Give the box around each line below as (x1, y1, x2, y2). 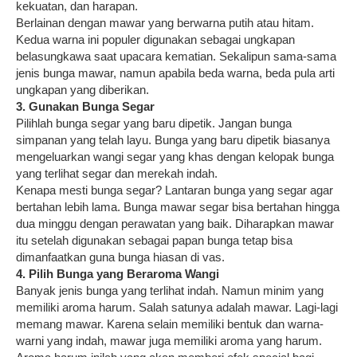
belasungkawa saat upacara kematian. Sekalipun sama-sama (16, 49, 336, 63)
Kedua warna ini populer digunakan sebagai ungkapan (16, 32, 295, 46)
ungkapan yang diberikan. (16, 82, 149, 96)
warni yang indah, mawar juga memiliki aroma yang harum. (16, 333, 322, 347)
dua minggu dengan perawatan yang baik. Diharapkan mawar (16, 216, 334, 230)
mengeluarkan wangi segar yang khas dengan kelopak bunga (16, 149, 334, 163)
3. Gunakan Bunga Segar (16, 99, 155, 113)
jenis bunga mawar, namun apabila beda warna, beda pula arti (16, 65, 335, 80)
